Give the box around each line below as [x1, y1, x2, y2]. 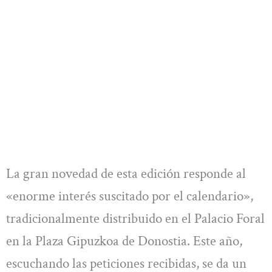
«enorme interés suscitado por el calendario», [6, 186, 253, 205]
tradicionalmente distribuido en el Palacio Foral [6, 209, 265, 228]
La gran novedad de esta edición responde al [6, 164, 246, 183]
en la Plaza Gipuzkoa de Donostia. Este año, [6, 231, 242, 250]
